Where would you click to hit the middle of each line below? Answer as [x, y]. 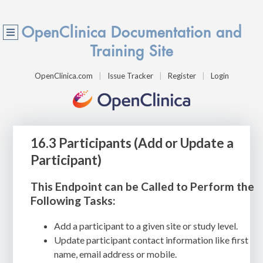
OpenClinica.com [63, 76]
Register [182, 76]
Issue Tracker [130, 76]
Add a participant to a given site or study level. [146, 226]
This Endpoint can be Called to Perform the [143, 187]
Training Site [131, 51]
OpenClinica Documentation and [131, 33]
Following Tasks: [73, 201]
